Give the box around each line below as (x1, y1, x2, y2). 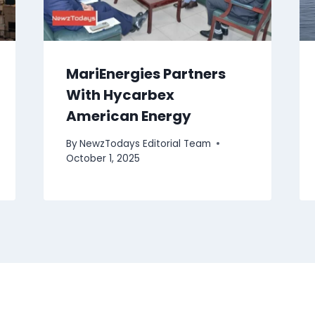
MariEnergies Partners (65, 64, 226, 84)
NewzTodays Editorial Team (79, 136, 211, 150)
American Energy (65, 106, 191, 127)
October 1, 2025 (65, 151, 140, 165)
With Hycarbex (65, 85, 174, 105)
